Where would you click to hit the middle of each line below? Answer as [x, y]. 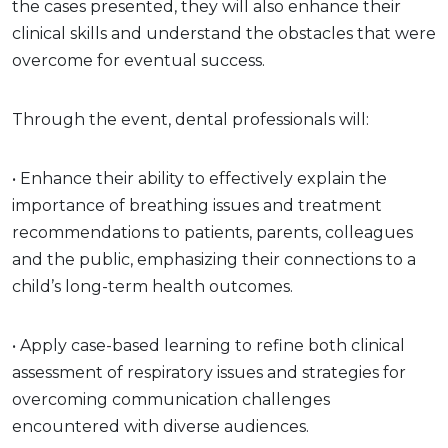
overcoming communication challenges [171, 399]
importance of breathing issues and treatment [197, 205]
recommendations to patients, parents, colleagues [212, 232]
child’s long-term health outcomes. [152, 286]
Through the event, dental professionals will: [190, 119]
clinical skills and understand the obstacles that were [224, 33]
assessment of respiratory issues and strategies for [209, 372]
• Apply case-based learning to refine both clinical [208, 345]
